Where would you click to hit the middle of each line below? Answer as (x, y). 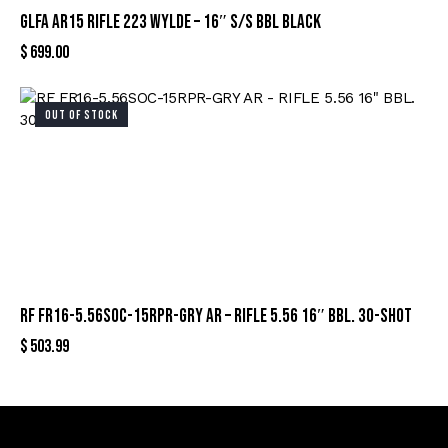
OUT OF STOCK (81, 116)
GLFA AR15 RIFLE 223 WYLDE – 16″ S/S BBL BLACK (170, 23)
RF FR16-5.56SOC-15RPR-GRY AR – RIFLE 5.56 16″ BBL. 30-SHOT (216, 317)
